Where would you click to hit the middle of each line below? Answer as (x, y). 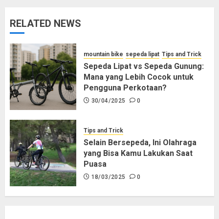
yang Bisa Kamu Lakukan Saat (138, 153)
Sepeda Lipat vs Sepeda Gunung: (144, 66)
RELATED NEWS (45, 23)
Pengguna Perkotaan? (125, 88)
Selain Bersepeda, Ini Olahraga (140, 142)
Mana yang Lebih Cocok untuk (139, 77)
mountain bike (103, 54)
